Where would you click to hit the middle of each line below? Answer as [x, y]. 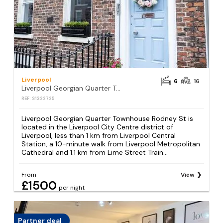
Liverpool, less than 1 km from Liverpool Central [99, 135]
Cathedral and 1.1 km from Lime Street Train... [95, 152]
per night [72, 187]
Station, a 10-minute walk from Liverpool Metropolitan [111, 144]
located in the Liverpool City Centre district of [98, 127]
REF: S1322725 [38, 98]
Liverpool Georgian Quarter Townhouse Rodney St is [108, 118]
